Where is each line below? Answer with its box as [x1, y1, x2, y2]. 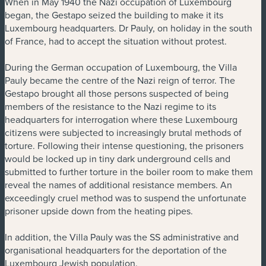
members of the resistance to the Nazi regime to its [5, 99, 216, 113]
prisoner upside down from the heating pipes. [5, 204, 193, 217]
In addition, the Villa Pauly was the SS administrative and [5, 230, 239, 243]
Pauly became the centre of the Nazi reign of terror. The [5, 73, 235, 87]
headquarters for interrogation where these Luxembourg [5, 112, 237, 126]
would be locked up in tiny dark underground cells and [5, 151, 230, 165]
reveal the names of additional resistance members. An [5, 178, 232, 191]
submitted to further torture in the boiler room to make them [5, 164, 253, 178]
